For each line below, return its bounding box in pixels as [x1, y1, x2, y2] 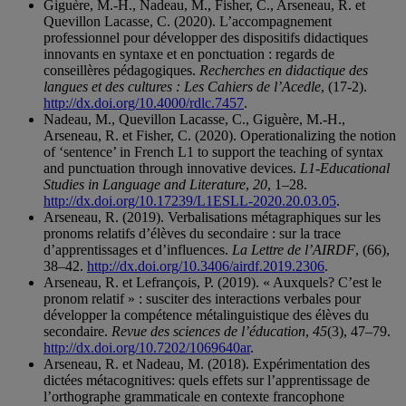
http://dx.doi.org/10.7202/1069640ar [43, 340, 250, 356]
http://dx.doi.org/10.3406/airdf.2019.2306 [87, 258, 324, 275]
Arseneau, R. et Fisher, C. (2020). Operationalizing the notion [43, 128, 396, 144]
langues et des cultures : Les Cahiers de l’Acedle [43, 79, 321, 95]
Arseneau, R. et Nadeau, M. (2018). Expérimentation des [43, 356, 370, 372]
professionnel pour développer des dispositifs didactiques [43, 30, 368, 46]
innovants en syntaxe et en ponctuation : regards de [43, 46, 334, 63]
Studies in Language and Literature [43, 177, 246, 193]
